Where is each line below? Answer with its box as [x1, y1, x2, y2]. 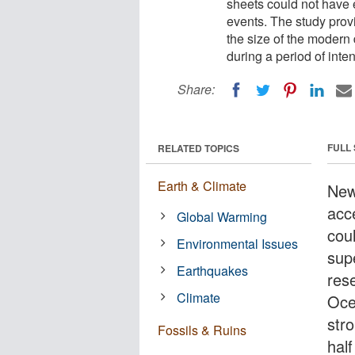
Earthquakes [177, 261, 249, 280]
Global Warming [177, 207, 268, 226]
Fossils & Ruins [158, 320, 246, 339]
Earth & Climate [158, 176, 246, 195]
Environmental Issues [177, 234, 299, 253]
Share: [177, 80, 215, 98]
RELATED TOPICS [158, 140, 239, 155]
